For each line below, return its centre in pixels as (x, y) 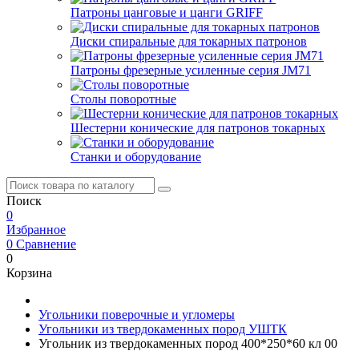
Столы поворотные (123, 99)
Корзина (29, 273)
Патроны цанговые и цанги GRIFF (167, 12)
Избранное (36, 230)
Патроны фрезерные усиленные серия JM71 (191, 70)
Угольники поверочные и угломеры (137, 315)
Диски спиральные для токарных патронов (189, 41)
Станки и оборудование (136, 157)
